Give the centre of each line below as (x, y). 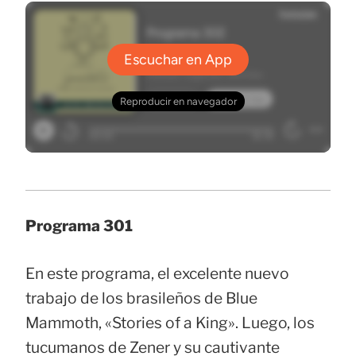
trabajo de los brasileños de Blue (141, 298)
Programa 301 (79, 226)
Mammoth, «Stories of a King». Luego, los (170, 323)
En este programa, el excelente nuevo (157, 274)
